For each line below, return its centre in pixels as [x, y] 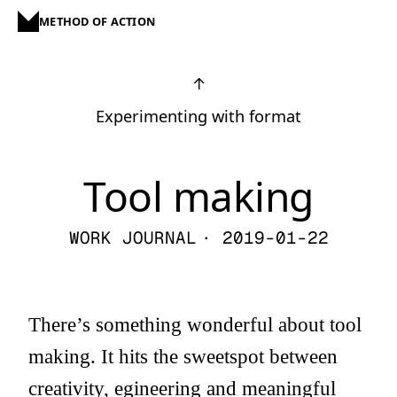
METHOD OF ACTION [97, 21]
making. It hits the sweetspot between [183, 356]
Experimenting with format [198, 116]
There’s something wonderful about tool [195, 324]
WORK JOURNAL [132, 238]
